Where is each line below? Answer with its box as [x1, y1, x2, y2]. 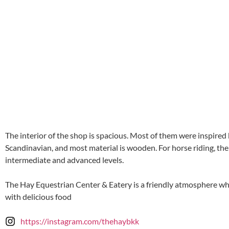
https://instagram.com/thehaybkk [20, 216, 139, 226]
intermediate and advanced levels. [5, 155, 124, 165]
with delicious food [5, 192, 72, 202]
